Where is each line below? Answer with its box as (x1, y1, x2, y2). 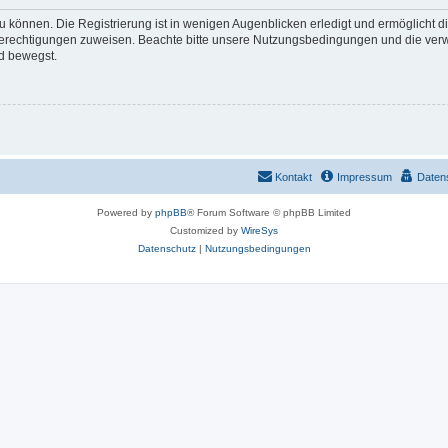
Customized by (170, 224, 241, 236)
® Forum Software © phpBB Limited (187, 206, 351, 218)
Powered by (97, 206, 155, 218)
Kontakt (275, 170, 312, 183)
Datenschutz (137, 242, 196, 254)
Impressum (337, 170, 392, 183)
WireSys (241, 224, 278, 236)
